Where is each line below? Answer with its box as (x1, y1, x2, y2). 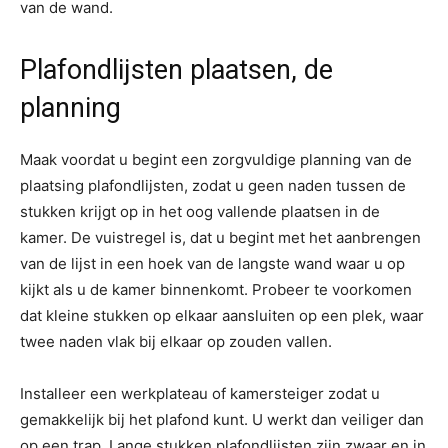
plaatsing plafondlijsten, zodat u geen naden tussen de (20, 176, 406, 195)
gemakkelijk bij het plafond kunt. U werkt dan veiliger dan (20, 410, 424, 429)
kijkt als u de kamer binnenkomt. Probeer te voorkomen (20, 280, 412, 299)
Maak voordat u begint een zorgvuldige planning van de (20, 150, 412, 169)
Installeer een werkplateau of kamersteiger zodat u (20, 384, 380, 403)
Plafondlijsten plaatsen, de (20, 54, 333, 86)
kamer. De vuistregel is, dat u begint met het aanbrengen (20, 228, 421, 247)
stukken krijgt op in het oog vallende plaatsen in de (20, 202, 380, 221)
